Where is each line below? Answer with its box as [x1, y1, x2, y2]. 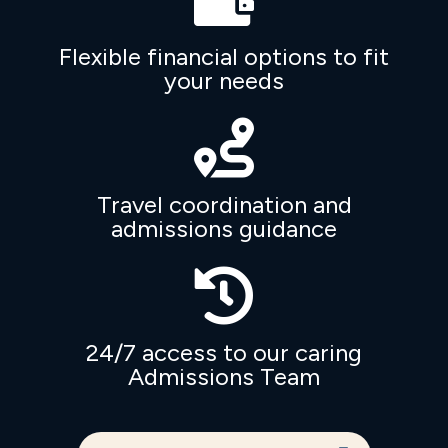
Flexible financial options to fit [59, 41, 389, 71]
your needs [164, 65, 284, 95]
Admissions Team [128, 361, 320, 391]
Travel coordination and [96, 189, 352, 219]
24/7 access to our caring [86, 337, 362, 367]
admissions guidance [111, 213, 337, 243]
